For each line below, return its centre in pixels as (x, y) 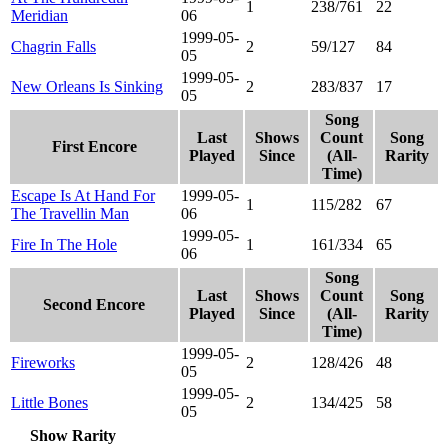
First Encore (94, 146)
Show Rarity (72, 435)
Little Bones (49, 402)
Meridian (39, 15)
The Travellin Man (70, 213)
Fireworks (43, 362)
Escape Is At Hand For (83, 195)
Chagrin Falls (53, 46)
